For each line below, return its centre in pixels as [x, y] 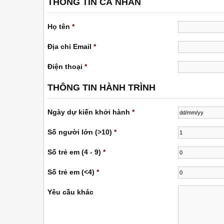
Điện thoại [65, 66]
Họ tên [59, 26]
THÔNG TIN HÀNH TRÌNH [101, 87]
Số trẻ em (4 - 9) [74, 152]
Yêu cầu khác [70, 192]
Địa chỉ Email [69, 46]
